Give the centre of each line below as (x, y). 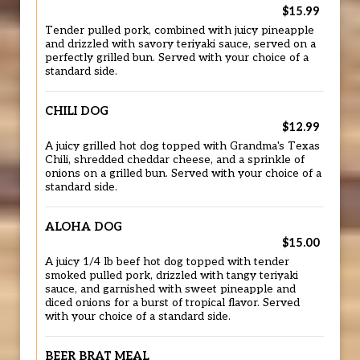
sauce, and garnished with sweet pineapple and (170, 289)
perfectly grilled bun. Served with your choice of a (177, 58)
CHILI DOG (77, 111)
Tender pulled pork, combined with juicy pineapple (180, 31)
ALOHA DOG (84, 227)
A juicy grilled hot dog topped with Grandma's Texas (182, 146)
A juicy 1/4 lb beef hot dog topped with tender (167, 262)
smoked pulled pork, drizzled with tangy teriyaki (172, 276)
